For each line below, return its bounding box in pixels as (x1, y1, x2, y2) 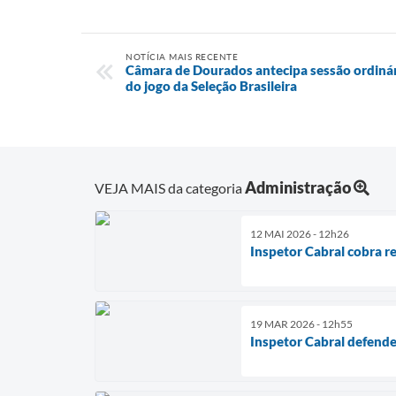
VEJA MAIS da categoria (95, 179, 245, 196)
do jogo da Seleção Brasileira (126, 78, 297, 94)
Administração (245, 177, 351, 197)
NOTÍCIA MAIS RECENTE (126, 51, 238, 62)
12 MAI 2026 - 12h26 (250, 226, 349, 240)
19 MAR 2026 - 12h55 (250, 316, 353, 331)
